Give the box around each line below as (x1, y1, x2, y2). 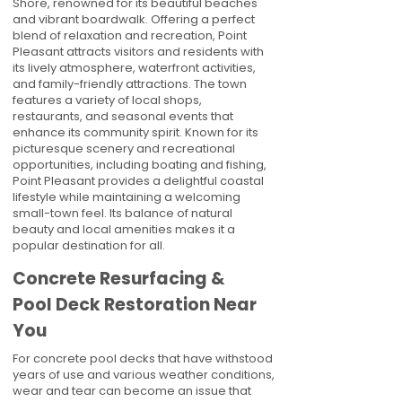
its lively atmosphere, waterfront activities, (13, 59, 256, 76)
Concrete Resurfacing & (13, 267, 225, 291)
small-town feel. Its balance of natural (13, 205, 232, 222)
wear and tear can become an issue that (13, 382, 251, 399)
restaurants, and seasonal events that (13, 108, 233, 125)
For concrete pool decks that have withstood (13, 350, 273, 367)
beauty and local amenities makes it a (13, 221, 235, 238)
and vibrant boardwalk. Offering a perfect (13, 11, 255, 28)
